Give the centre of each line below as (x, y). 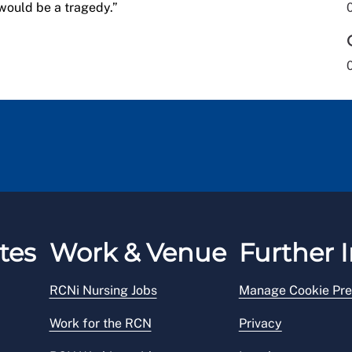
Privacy (260, 324)
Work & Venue (137, 253)
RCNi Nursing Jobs (103, 291)
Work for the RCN (100, 324)
